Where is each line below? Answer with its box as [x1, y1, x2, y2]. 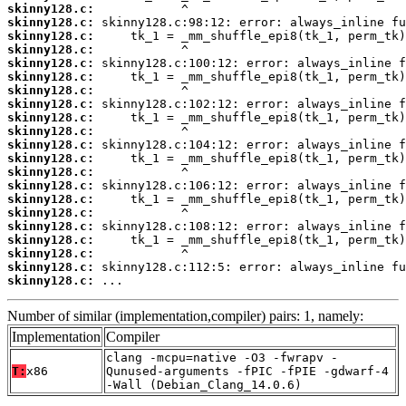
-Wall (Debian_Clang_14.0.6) [106, 378, 302, 392]
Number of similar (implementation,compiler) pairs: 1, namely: [7, 308, 363, 324]
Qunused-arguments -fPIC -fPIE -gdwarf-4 [106, 364, 389, 379]
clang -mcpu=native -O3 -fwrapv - [106, 351, 338, 365]
